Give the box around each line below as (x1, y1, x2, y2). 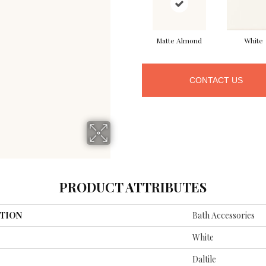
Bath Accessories (192, 210, 255, 221)
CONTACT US (189, 75, 243, 85)
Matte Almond (156, 36, 202, 46)
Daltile (192, 254, 216, 265)
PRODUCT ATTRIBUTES (59, 178, 207, 196)
